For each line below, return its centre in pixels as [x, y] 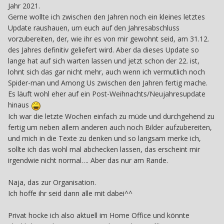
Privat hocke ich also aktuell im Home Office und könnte [99, 215]
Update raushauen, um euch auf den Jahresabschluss [94, 28]
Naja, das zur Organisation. [52, 182]
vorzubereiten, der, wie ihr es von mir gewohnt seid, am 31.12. [108, 39]
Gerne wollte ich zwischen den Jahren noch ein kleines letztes [106, 17]
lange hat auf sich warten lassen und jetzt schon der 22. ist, [104, 61]
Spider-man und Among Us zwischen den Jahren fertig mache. [108, 83]
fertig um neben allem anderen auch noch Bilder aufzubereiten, [110, 127]
